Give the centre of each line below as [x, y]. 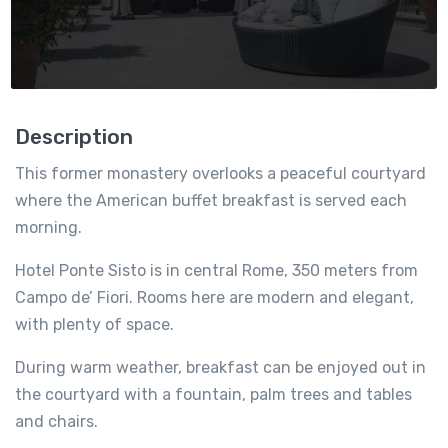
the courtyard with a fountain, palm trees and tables [213, 394]
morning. [48, 227]
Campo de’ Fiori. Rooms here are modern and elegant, [214, 297]
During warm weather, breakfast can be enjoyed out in [220, 367]
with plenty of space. [94, 324]
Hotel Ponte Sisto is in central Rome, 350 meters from [216, 270]
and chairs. [56, 421]
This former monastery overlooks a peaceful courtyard [220, 173]
